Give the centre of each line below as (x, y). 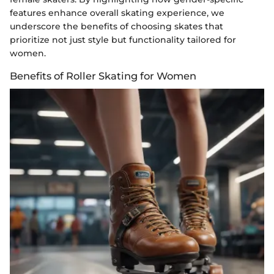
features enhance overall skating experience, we (117, 13)
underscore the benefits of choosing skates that (117, 26)
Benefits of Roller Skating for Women (103, 76)
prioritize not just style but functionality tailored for (123, 39)
